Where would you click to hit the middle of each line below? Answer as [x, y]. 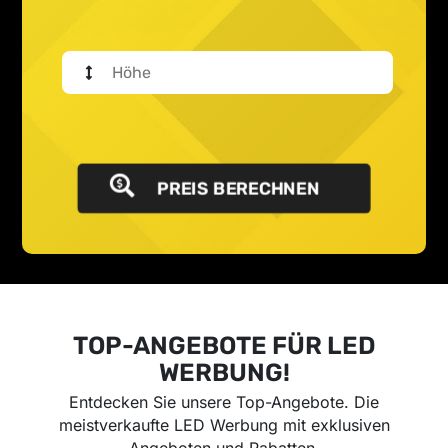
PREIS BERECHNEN [236, 189]
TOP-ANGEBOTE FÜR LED [224, 346]
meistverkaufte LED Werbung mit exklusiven [224, 425]
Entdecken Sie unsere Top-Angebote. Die [224, 402]
